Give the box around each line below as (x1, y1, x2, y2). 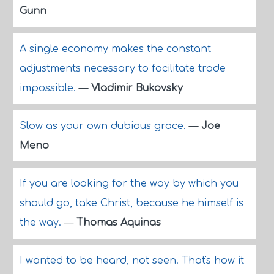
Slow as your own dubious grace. (19, 120, 189, 131)
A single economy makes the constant (19, 43, 211, 54)
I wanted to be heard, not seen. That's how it (19, 255, 244, 266)
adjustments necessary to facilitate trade (19, 63, 226, 74)
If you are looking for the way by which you (19, 178, 239, 189)
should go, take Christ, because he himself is (19, 198, 243, 209)
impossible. (19, 83, 79, 94)
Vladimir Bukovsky (91, 83, 183, 94)
